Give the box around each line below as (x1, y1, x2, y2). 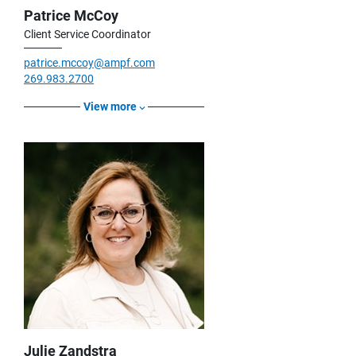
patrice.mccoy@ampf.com (24, 56, 155, 70)
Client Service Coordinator (24, 28, 151, 41)
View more (83, 100, 137, 114)
